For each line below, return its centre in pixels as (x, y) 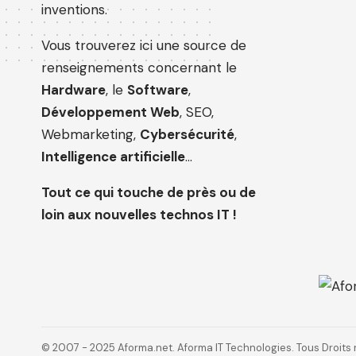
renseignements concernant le (139, 68)
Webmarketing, (91, 135)
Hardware (74, 90)
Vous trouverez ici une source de (144, 46)
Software (158, 90)
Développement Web (110, 112)
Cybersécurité (187, 135)
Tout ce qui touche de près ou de (149, 193)
